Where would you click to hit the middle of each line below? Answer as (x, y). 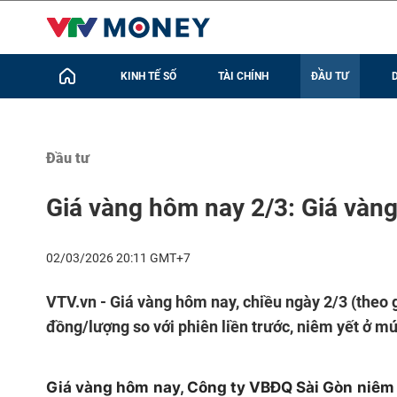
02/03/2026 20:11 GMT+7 (118, 258)
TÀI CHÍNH (244, 76)
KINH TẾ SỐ (148, 76)
